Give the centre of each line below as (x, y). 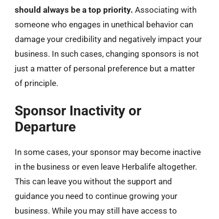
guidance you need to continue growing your (96, 196)
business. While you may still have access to (96, 211)
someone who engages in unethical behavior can (104, 24)
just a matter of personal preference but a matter (105, 68)
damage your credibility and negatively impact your (108, 39)
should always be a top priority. (74, 10)
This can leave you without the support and (93, 181)
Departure (45, 127)
